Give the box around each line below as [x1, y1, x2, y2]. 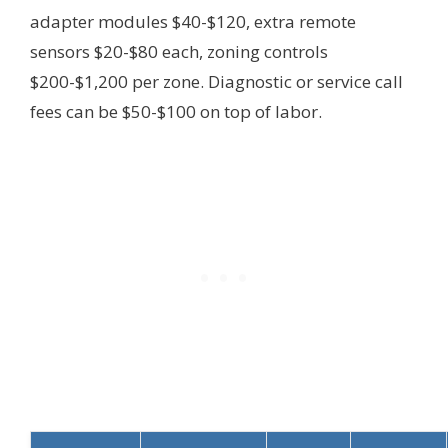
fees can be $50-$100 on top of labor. [30, 100, 322, 124]
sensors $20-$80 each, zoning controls [30, 40, 328, 64]
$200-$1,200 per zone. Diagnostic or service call [30, 70, 403, 94]
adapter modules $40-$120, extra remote [30, 10, 356, 34]
